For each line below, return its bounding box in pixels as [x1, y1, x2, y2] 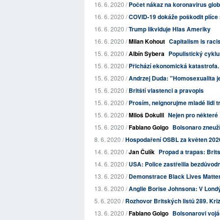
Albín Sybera [129, 49, 165, 58]
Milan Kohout [129, 37, 165, 46]
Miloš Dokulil [129, 110, 164, 119]
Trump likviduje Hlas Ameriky [129, 25, 211, 33]
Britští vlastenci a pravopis [129, 86, 204, 95]
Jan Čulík [129, 147, 155, 156]
